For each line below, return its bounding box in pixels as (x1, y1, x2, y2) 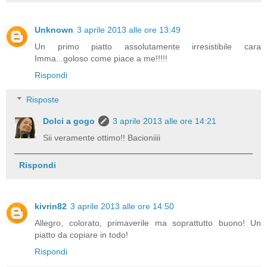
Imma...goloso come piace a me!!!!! (35, 53, 167, 63)
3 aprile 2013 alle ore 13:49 (77, 24, 181, 35)
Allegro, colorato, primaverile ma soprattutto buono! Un (35, 218, 261, 228)
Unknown (35, 24, 73, 35)
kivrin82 (35, 201, 67, 212)
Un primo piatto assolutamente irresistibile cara (35, 41, 261, 51)
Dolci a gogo (43, 116, 95, 126)
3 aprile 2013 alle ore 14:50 (70, 201, 174, 212)
